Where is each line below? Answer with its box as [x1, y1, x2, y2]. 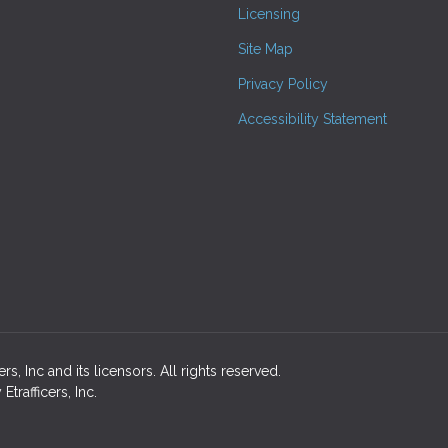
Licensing [238, 5, 300, 22]
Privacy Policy [238, 75, 328, 92]
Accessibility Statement [238, 110, 387, 127]
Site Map [238, 40, 293, 57]
